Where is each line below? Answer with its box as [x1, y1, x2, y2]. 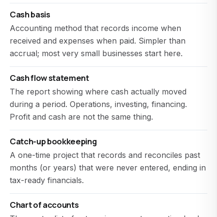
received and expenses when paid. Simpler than [10, 36, 186, 46]
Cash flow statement [10, 72, 89, 83]
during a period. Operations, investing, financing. [10, 99, 187, 109]
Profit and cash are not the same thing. [10, 112, 153, 122]
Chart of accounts [10, 199, 79, 210]
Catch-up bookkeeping [10, 136, 97, 147]
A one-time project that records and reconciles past [10, 150, 200, 160]
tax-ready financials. [10, 175, 84, 185]
